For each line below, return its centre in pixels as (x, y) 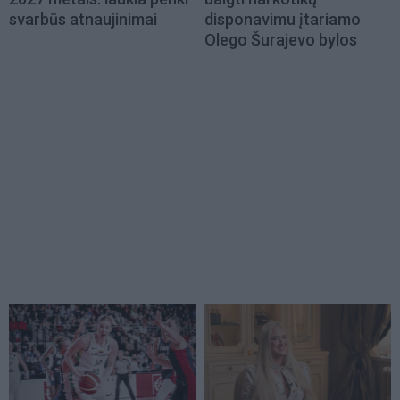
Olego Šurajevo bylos (281, 40)
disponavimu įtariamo (283, 20)
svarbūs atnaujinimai (83, 20)
